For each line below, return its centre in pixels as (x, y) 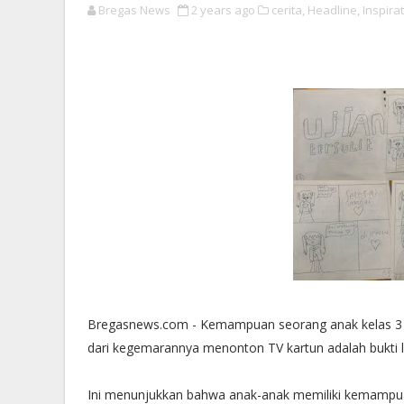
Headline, (334, 10)
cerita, (288, 10)
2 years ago (223, 10)
